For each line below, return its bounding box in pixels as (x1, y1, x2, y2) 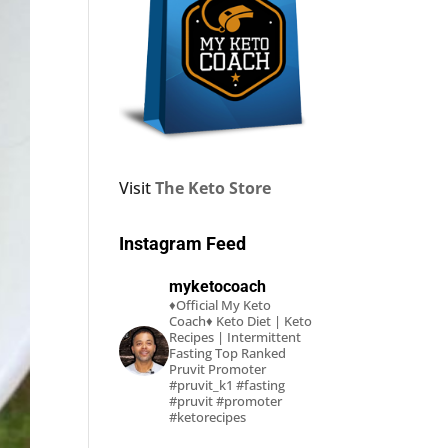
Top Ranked (212, 344, 287, 363)
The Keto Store (155, 177, 272, 200)
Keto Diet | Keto (213, 312, 313, 331)
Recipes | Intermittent (169, 328, 302, 347)
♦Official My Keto (169, 296, 272, 315)
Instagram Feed (119, 233, 247, 255)
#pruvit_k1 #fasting (169, 376, 286, 395)
